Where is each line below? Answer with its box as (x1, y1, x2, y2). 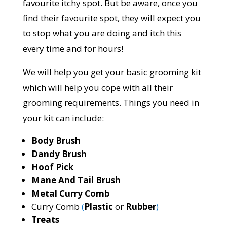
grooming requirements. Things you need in (22, 97, 199, 109)
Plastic (84, 201, 113, 213)
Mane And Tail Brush (31, 174, 121, 186)
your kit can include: (22, 112, 104, 124)
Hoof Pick (31, 161, 73, 173)
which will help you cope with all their (22, 82, 173, 94)
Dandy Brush (31, 148, 87, 160)
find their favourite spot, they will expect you (22, 12, 201, 24)
